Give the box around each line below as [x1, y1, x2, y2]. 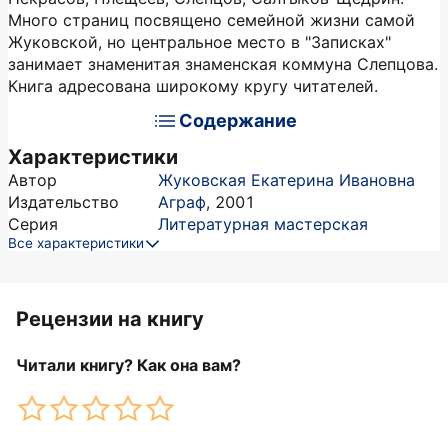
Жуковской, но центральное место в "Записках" [8, 32, 391, 52]
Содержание [179, 110, 297, 131]
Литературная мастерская [158, 214, 368, 234]
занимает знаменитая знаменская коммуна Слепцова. [8, 54, 438, 74]
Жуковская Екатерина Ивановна [158, 170, 415, 190]
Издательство [8, 192, 119, 212]
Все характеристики [8, 235, 144, 251]
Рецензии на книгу [16, 307, 204, 331]
